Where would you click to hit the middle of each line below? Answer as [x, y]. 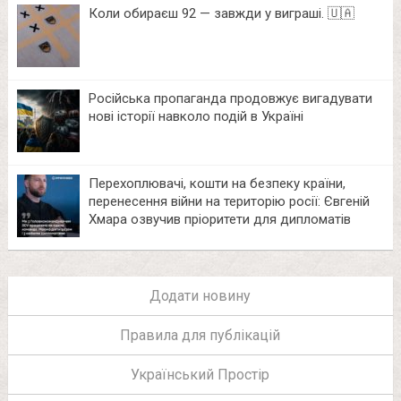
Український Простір [200, 375]
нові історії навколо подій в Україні [196, 117]
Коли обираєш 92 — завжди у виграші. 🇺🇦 [221, 14]
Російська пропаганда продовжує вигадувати [230, 99]
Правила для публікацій [200, 336]
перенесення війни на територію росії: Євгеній [229, 202]
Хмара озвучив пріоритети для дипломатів [219, 220]
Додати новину [200, 296]
